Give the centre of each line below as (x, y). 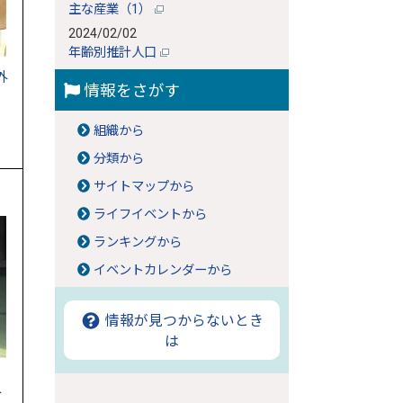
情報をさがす (130, 91)
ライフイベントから (151, 215)
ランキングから (138, 242)
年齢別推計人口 (114, 53)
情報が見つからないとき (183, 321)
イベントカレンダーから (163, 270)
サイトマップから (144, 187)
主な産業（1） (112, 9)
